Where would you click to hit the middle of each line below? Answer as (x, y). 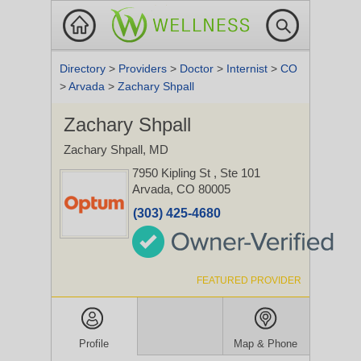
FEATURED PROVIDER (249, 280)
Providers (144, 68)
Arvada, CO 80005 (181, 189)
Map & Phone (266, 344)
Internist (249, 68)
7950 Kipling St (173, 173)
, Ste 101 (237, 173)
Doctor (198, 68)
